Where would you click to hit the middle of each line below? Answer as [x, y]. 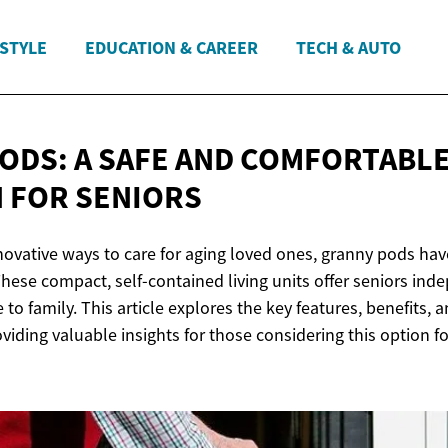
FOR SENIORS [106, 197]
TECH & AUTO [348, 47]
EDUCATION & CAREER [171, 47]
